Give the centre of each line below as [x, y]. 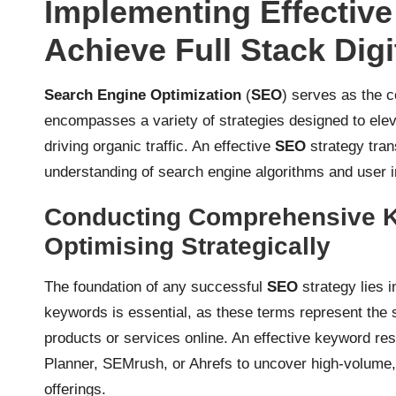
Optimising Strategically [187, 246]
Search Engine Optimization [143, 95]
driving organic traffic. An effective [160, 146]
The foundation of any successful [156, 286]
